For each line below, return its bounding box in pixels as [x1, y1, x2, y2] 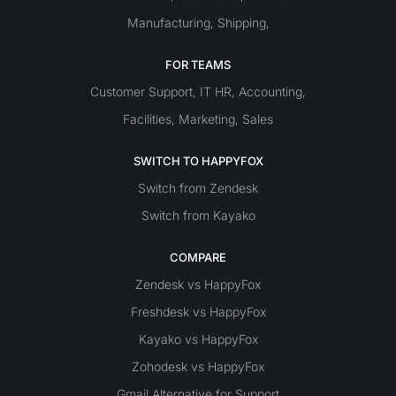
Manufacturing [126, 14, 210, 30]
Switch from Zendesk [138, 179, 258, 195]
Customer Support [90, 83, 193, 99]
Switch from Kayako [141, 207, 255, 223]
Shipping [217, 14, 266, 30]
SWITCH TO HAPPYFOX [133, 153, 263, 168]
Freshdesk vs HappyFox [130, 303, 266, 319]
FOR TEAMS [165, 57, 231, 72]
